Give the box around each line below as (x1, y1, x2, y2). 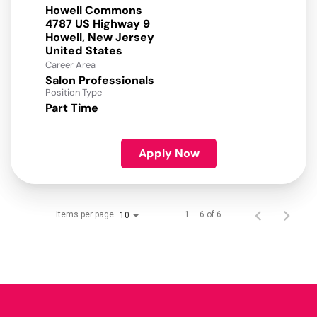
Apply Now (138, 146, 200, 161)
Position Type (45, 86, 102, 99)
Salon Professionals (45, 73, 154, 88)
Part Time (45, 100, 98, 116)
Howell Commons (45, 3, 142, 18)
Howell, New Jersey (45, 30, 154, 45)
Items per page (56, 209, 114, 220)
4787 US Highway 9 (45, 16, 150, 32)
